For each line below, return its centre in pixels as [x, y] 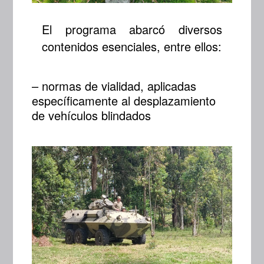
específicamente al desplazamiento [124, 101]
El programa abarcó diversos [132, 29]
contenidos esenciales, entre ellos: [132, 47]
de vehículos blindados [92, 115]
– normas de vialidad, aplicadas [114, 86]
